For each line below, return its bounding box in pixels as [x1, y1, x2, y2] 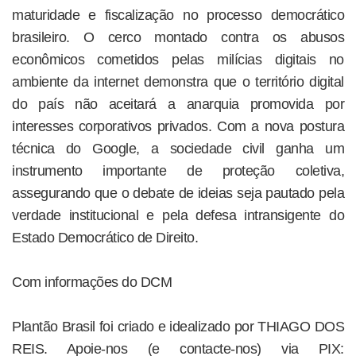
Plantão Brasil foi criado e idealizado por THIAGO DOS [12, 318, 344, 335]
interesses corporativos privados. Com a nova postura [12, 118, 344, 134]
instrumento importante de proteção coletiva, [12, 162, 344, 179]
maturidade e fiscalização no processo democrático [12, 6, 344, 23]
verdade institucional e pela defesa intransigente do [12, 207, 344, 223]
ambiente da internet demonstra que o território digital [12, 73, 344, 90]
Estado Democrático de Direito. [12, 229, 198, 246]
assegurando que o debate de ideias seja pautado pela [12, 184, 344, 201]
